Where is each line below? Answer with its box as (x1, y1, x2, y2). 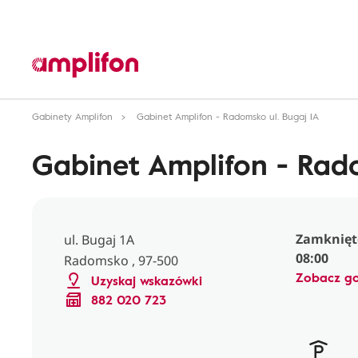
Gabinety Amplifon (32, 109, 113, 123)
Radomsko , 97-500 (64, 252, 178, 269)
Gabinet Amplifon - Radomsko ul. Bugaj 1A (137, 109, 319, 123)
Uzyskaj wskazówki (91, 271, 202, 290)
